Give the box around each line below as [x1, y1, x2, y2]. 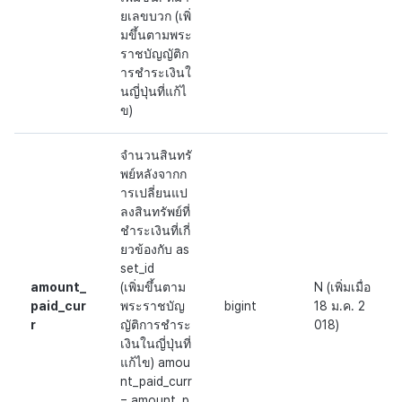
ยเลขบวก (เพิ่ [120, 9, 191, 24]
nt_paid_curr [120, 374, 192, 389]
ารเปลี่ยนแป [120, 186, 188, 201]
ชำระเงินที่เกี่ [120, 223, 190, 239]
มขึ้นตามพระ [120, 28, 192, 43]
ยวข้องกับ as [120, 242, 189, 258]
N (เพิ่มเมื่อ [314, 280, 371, 295]
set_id [120, 261, 154, 276]
